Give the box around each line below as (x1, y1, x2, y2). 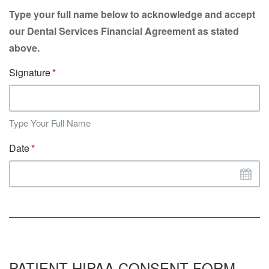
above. (9, 41, 40, 55)
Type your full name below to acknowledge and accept (9, 7, 255, 21)
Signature (9, 65, 50, 79)
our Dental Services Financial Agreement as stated (9, 24, 239, 38)
